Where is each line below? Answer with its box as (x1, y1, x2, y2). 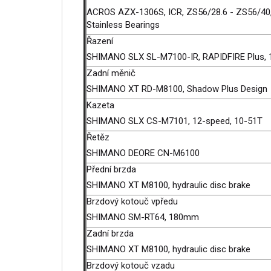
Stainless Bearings (87, 19, 162, 30)
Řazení (87, 36, 113, 47)
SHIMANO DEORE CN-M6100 (87, 148, 202, 158)
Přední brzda (87, 164, 136, 175)
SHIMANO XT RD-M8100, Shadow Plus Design (87, 83, 270, 94)
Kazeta (87, 100, 114, 111)
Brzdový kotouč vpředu (87, 196, 178, 207)
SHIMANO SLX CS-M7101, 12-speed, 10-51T (87, 116, 265, 126)
